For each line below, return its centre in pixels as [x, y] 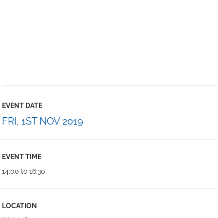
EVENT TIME [22, 157]
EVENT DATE [22, 106]
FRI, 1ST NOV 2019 [43, 121]
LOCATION [20, 206]
